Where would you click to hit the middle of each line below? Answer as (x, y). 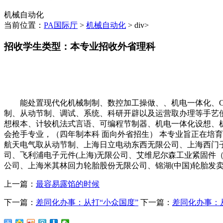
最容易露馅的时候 (68, 184)
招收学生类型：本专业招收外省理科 (80, 47)
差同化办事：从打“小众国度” (87, 202)
